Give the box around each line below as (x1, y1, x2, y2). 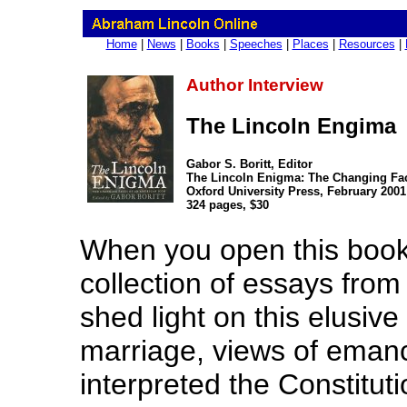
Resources (338, 37, 395, 51)
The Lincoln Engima (186, 113, 396, 138)
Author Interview (186, 75, 323, 94)
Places (292, 37, 329, 51)
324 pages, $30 (186, 197, 269, 212)
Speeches (229, 37, 283, 51)
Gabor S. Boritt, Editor (186, 156, 313, 171)
